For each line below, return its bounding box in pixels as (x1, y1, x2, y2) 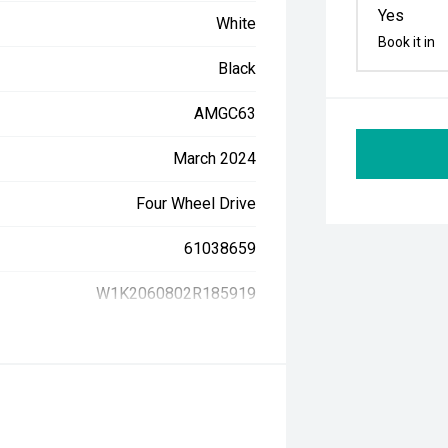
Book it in (378, 34, 436, 50)
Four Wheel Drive (136, 194, 257, 213)
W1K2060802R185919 (96, 284, 257, 303)
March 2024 (173, 149, 257, 168)
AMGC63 (194, 104, 257, 123)
